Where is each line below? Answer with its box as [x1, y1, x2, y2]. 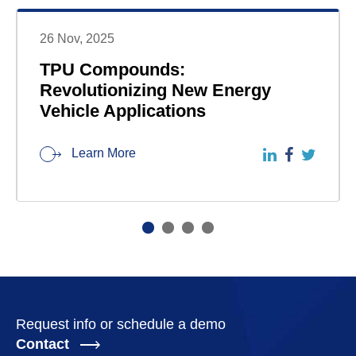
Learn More [68, 146, 136, 161]
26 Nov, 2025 [40, 32, 114, 46]
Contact [16, 335, 73, 352]
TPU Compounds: [40, 60, 185, 80]
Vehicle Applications [40, 101, 206, 122]
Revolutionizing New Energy [40, 80, 271, 101]
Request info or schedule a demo [16, 315, 226, 332]
